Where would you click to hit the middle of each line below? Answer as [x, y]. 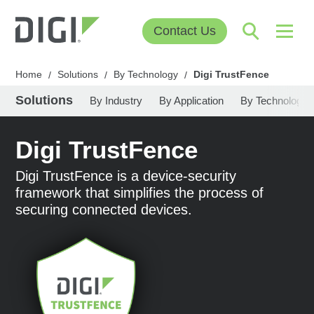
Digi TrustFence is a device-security [126, 176]
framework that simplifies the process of [140, 192]
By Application [192, 100]
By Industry [116, 100]
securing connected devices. [104, 209]
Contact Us [184, 31]
